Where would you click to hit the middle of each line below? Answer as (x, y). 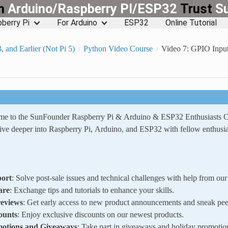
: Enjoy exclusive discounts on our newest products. (100, 214)
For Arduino (77, 22)
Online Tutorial (191, 22)
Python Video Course (118, 48)
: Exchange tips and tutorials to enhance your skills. (92, 190)
